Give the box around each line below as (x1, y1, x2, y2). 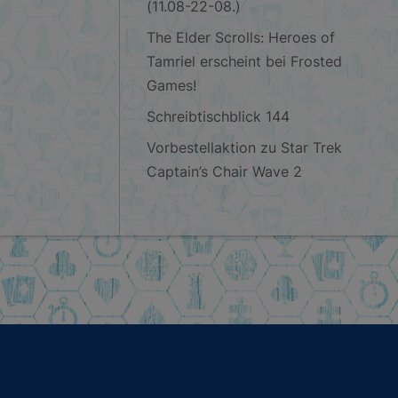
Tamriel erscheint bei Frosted (147, 52, 343, 71)
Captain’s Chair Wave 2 (147, 163, 303, 181)
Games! (147, 76, 197, 95)
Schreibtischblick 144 (147, 107, 291, 126)
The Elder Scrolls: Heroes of (147, 28, 336, 47)
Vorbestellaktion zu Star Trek (147, 139, 343, 157)
